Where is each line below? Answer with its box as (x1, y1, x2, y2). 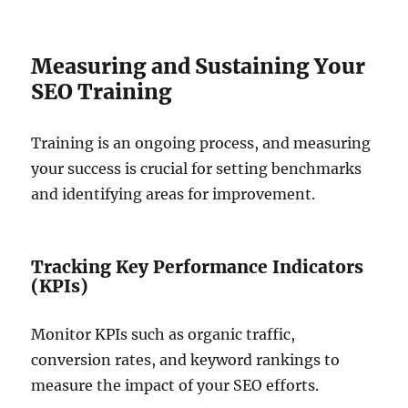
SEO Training (31, 77, 173, 105)
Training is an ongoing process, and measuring (31, 133, 372, 152)
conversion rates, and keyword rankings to (31, 350, 341, 369)
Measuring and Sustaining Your (31, 52, 366, 79)
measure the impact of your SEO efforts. (31, 375, 320, 394)
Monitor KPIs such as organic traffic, (31, 324, 296, 343)
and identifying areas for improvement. (31, 184, 316, 203)
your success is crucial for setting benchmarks (31, 158, 362, 178)
